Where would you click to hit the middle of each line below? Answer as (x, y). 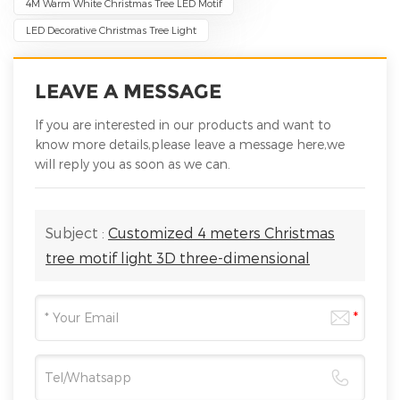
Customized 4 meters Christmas (221, 233)
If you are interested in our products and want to (183, 125)
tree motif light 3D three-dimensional (178, 258)
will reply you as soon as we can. (133, 164)
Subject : (77, 233)
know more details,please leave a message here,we (190, 144)
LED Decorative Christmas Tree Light (111, 29)
